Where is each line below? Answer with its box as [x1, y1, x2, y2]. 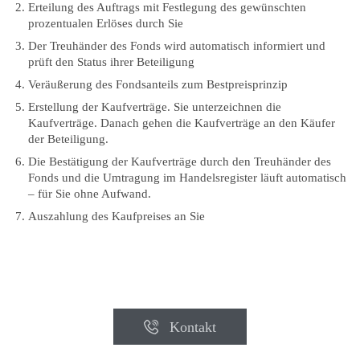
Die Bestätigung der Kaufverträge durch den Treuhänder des [27, 155, 331, 169]
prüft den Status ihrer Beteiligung [27, 55, 194, 69]
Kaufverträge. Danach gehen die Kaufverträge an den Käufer [27, 117, 335, 130]
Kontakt [170, 318, 217, 335]
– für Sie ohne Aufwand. [27, 187, 151, 201]
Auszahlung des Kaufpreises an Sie [27, 210, 205, 223]
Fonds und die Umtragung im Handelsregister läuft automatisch [27, 171, 346, 185]
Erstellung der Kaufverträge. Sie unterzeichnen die [27, 100, 281, 114]
